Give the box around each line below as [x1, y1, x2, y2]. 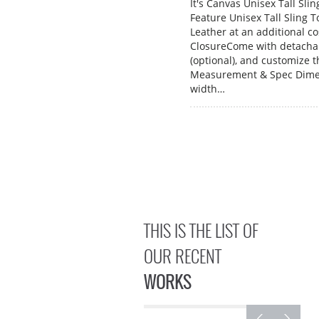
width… [190, 81, 225, 95]
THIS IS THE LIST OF [144, 216, 258, 243]
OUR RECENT [144, 242, 221, 268]
